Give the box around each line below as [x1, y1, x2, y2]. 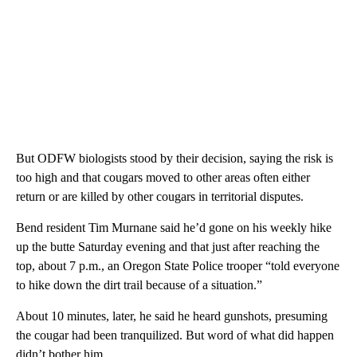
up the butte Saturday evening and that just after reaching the [16, 240, 320, 254]
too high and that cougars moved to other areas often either [16, 171, 310, 185]
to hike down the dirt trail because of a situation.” [16, 278, 262, 292]
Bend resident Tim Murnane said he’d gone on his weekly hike [16, 221, 331, 235]
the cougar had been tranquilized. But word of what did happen [16, 328, 334, 343]
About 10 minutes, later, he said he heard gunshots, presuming [16, 309, 328, 324]
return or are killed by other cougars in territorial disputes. [16, 190, 304, 204]
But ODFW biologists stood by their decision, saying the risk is [16, 151, 333, 166]
